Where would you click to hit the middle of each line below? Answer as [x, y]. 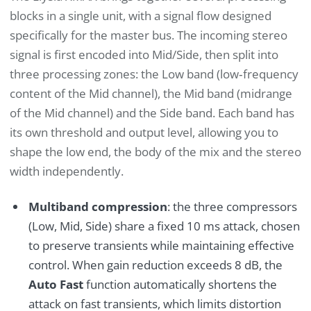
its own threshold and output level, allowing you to [144, 132]
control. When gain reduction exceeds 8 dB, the [155, 264]
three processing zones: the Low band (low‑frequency [154, 74]
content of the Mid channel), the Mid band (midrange [151, 93]
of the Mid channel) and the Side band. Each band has [152, 112]
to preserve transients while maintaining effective [161, 245]
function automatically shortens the [180, 284]
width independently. [67, 171]
